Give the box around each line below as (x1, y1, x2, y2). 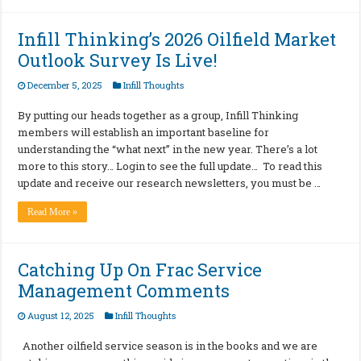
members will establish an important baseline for (18, 125, 270, 140)
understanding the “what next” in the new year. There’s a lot (18, 142, 318, 157)
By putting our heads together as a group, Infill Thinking (18, 108, 299, 123)
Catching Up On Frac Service (18, 258, 263, 282)
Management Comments (18, 279, 230, 303)
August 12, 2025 (27, 309, 95, 322)
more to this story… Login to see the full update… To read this (18, 159, 323, 174)
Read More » (27, 206, 78, 218)
